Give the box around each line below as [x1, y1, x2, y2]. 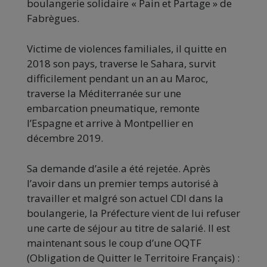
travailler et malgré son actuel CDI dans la [27, 191, 223, 205]
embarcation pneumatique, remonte [27, 101, 200, 115]
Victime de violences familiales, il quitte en [27, 41, 226, 55]
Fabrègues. [27, 11, 79, 25]
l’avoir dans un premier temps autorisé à [27, 176, 219, 190]
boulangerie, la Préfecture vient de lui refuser [27, 206, 240, 220]
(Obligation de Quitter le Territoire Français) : [27, 250, 240, 265]
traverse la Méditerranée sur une [27, 86, 181, 100]
